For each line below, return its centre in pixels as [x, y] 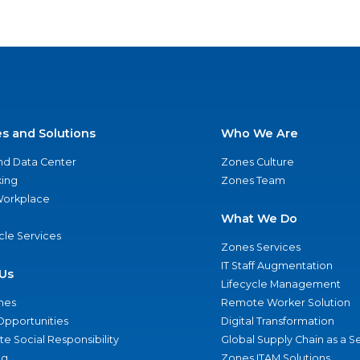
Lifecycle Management [280, 284]
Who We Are [259, 133]
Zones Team [253, 180]
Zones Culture [257, 162]
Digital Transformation [277, 321]
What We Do [259, 219]
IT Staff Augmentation [276, 266]
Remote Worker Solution [285, 303]
